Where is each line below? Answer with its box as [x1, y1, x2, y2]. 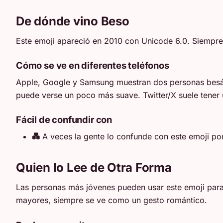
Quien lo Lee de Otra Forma [16, 160, 172, 175]
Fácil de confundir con [16, 114, 112, 125]
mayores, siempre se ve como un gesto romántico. [16, 195, 207, 206]
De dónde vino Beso [16, 13, 129, 28]
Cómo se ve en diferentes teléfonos [16, 60, 169, 71]
